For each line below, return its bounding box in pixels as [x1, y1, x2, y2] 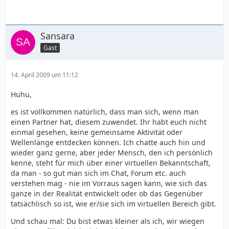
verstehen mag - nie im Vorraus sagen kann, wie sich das [11, 178, 207, 188]
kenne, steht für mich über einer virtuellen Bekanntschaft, [11, 158, 211, 168]
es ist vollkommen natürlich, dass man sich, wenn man [11, 107, 199, 117]
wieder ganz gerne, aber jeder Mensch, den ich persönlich [11, 148, 213, 157]
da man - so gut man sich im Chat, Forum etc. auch [11, 168, 186, 178]
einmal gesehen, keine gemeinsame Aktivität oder [11, 127, 182, 137]
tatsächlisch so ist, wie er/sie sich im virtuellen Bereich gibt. [11, 199, 216, 209]
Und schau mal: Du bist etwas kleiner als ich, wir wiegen [11, 216, 204, 226]
